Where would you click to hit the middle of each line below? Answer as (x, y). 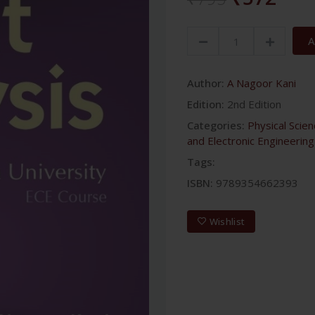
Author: (206, 83)
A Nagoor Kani (262, 83)
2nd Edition (254, 104)
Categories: (216, 125)
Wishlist (227, 221)
